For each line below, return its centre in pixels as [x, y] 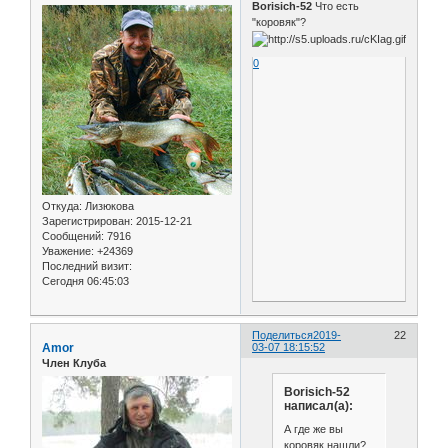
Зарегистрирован [86, 221]
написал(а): [318, 406]
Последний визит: [87, 266]
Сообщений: [73, 236]
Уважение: [68, 251]
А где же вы [313, 429]
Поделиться [283, 335]
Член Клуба [74, 363]
